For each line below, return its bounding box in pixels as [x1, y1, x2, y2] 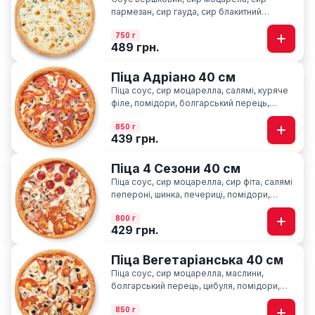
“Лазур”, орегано [111, 18, 183, 30]
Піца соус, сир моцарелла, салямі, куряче [111, 84, 288, 96]
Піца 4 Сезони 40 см [111, 160, 240, 176]
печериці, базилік [111, 110, 184, 121]
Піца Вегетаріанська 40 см [111, 252, 283, 267]
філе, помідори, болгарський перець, [111, 97, 269, 108]
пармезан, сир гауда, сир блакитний [111, 6, 262, 17]
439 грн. [111, 131, 159, 146]
